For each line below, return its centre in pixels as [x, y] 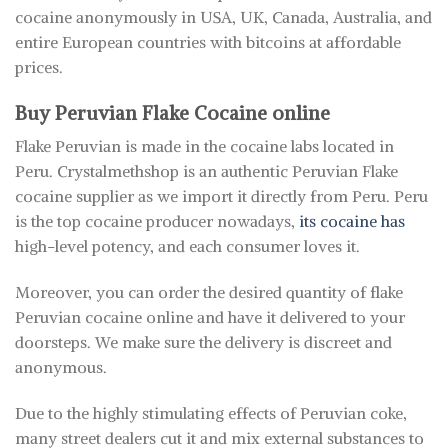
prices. [39, 66]
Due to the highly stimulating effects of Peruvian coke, [211, 412]
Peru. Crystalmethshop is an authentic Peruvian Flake [206, 171]
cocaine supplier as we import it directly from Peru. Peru [221, 196]
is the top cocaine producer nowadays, [157, 221]
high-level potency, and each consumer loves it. [187, 246]
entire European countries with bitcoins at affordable [208, 41]
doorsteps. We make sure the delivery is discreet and [203, 342]
